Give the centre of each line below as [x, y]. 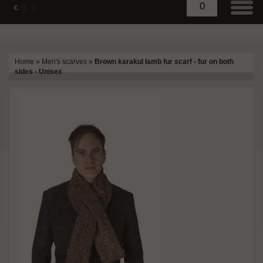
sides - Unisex [38, 71]
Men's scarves [64, 61]
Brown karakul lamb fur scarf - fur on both [164, 61]
